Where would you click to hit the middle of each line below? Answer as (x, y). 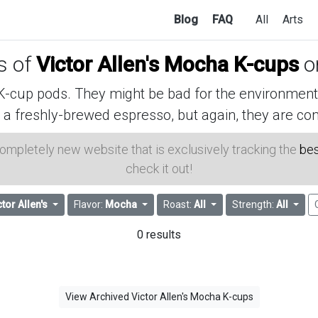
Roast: (179, 205)
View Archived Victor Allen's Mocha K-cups (159, 297)
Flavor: (90, 205)
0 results (159, 235)
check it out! (159, 169)
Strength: (254, 205)
